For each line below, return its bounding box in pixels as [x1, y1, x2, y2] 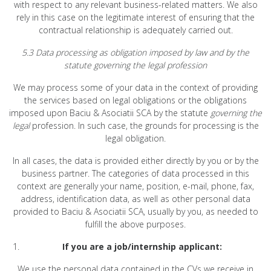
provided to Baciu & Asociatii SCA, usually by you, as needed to [13, 205, 258, 217]
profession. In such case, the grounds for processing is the [31, 119, 259, 131]
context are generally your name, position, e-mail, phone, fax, [17, 180, 254, 192]
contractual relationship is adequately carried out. [38, 24, 233, 36]
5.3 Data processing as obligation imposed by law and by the [22, 46, 249, 58]
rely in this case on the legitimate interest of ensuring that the [16, 11, 255, 23]
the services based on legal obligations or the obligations [24, 94, 247, 106]
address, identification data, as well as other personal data [21, 192, 250, 204]
